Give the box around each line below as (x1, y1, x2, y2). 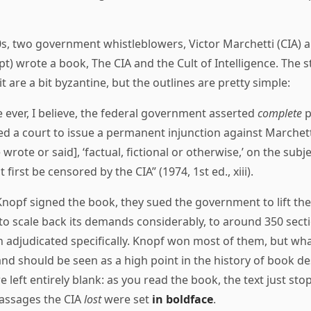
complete (258, 106, 302, 121)
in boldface (152, 292, 213, 308)
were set (101, 292, 152, 308)
